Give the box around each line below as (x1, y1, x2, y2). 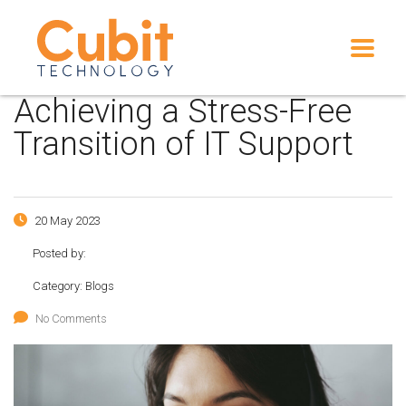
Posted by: (33, 246, 86, 260)
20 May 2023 (32, 214, 101, 227)
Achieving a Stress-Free (14, 92, 352, 130)
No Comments (35, 312, 107, 325)
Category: (33, 279, 85, 293)
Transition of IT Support (14, 125, 353, 163)
